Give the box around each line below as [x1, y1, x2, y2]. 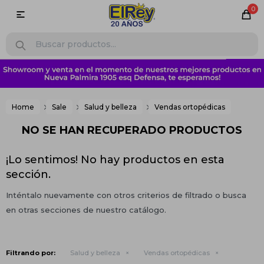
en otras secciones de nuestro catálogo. [6, 205, 166, 214]
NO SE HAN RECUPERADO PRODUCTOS [22, 124, 242, 137]
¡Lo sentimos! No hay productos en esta [6, 153, 225, 166]
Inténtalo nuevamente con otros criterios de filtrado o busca [6, 190, 246, 200]
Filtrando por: [6, 249, 55, 257]
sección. [6, 168, 51, 181]
